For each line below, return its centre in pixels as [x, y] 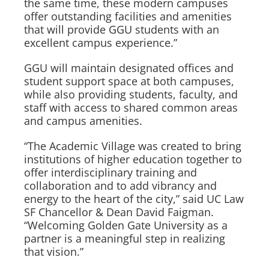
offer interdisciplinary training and [110, 172]
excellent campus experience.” [101, 43]
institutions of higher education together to [133, 159]
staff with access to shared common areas [131, 107]
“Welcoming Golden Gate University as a [126, 225]
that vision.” [54, 252]
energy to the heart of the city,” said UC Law [134, 199]
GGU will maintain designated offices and [129, 68]
